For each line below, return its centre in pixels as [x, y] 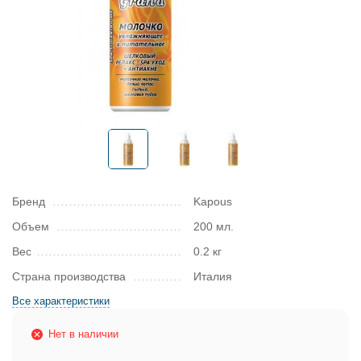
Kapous [213, 201]
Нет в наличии [83, 334]
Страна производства [69, 276]
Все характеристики [61, 301]
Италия [213, 276]
